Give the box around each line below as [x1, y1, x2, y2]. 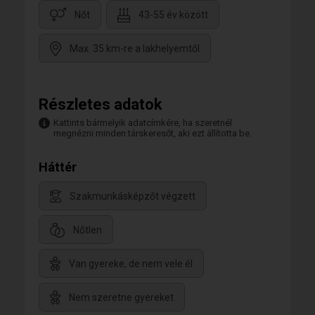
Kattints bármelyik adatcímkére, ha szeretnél [53, 117, 232, 128]
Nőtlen [73, 224, 102, 236]
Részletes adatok [39, 96, 162, 113]
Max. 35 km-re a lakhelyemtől [70, 43, 200, 55]
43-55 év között [139, 9, 208, 21]
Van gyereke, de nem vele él [69, 258, 193, 270]
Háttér [39, 160, 77, 174]
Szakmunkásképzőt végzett [70, 191, 195, 202]
